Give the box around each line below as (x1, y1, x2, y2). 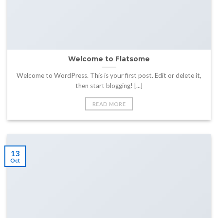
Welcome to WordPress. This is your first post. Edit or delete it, (17, 72, 201, 80)
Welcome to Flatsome (68, 54, 150, 63)
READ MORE (92, 100, 126, 107)
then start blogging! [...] (75, 82, 143, 90)
